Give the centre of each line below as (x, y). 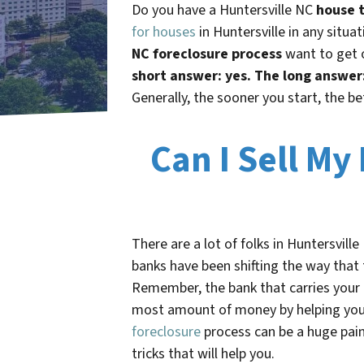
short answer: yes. (191, 76)
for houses (164, 32)
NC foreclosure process (207, 54)
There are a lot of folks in (209, 245)
